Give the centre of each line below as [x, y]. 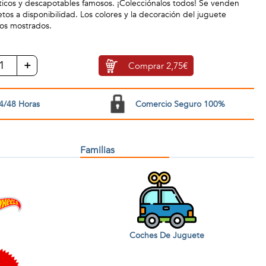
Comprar [147, 66]
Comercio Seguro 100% [180, 104]
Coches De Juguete [167, 235]
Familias [97, 150]
